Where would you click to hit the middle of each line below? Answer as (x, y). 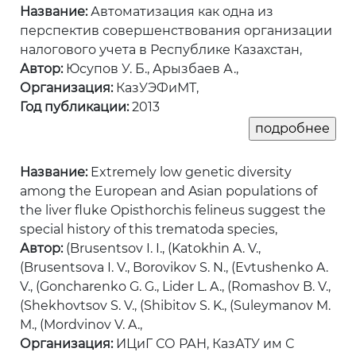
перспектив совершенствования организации (176, 31)
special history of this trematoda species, (149, 230)
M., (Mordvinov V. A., (81, 325)
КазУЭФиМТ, (156, 88)
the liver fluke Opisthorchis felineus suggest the (173, 211)
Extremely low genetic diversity (190, 172)
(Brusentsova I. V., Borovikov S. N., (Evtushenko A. (174, 268)
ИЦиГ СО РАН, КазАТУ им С (203, 344)
